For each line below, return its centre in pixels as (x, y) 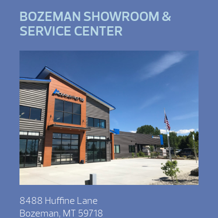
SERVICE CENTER (71, 31)
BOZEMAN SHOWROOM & (95, 17)
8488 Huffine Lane (59, 201)
